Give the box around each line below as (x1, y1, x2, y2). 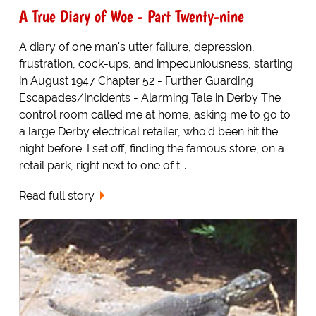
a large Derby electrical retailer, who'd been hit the (18, 125, 278, 139)
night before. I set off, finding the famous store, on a (18, 142, 284, 156)
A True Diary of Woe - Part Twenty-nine (18, 6, 244, 27)
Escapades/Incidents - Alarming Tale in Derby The (18, 91, 281, 105)
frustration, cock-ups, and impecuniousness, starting (18, 57, 293, 71)
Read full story (18, 189, 95, 203)
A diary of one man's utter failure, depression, (18, 40, 255, 54)
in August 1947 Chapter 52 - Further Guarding (18, 74, 253, 88)
